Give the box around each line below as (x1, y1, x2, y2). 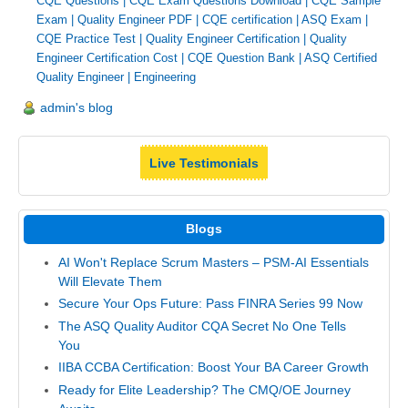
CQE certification (202, 13, 292, 27)
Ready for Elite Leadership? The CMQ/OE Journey (57, 382, 351, 398)
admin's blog (40, 100, 113, 116)
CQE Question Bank (188, 51, 295, 66)
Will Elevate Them (57, 273, 162, 289)
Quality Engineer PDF (77, 13, 192, 27)
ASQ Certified (304, 51, 377, 66)
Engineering (134, 70, 196, 85)
